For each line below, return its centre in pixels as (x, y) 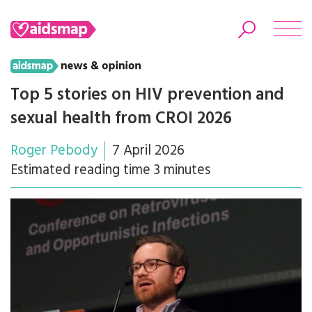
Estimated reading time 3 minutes (110, 170)
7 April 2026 (148, 151)
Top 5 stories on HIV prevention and (147, 95)
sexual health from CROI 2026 (121, 119)
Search (156, 132)
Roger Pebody (54, 151)
